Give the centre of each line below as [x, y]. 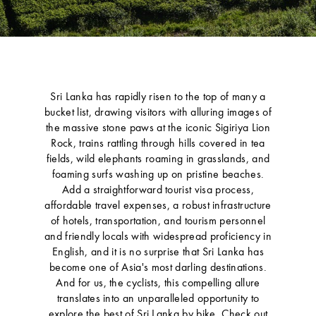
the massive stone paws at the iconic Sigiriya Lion [158, 128]
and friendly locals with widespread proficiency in [158, 237]
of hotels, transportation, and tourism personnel [158, 221]
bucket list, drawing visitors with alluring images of [158, 113]
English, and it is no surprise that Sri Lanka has [158, 253]
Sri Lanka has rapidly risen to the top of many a [158, 97]
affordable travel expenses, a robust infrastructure [158, 206]
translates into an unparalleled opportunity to [158, 299]
